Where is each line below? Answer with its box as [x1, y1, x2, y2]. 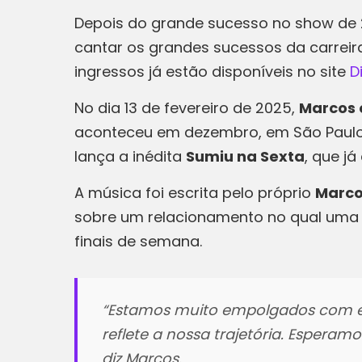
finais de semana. [74, 231, 202, 251]
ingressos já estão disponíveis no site [74, 61, 350, 82]
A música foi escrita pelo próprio [74, 183, 315, 203]
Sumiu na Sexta [186, 146, 305, 166]
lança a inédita [74, 146, 186, 166]
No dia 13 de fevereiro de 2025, [74, 98, 299, 118]
